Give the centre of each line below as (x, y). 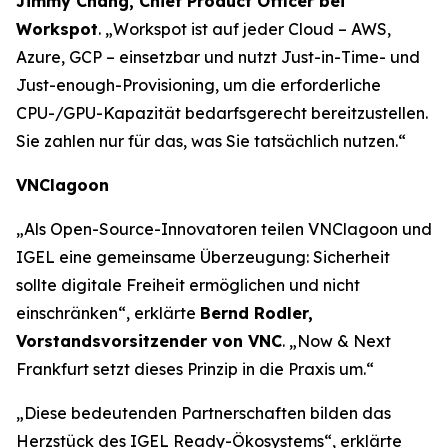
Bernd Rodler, (256, 313)
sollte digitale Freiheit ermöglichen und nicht (188, 285)
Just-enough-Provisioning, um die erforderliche (198, 85)
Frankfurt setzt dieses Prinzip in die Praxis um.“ (195, 369)
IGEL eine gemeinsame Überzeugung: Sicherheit (203, 257)
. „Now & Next (336, 341)
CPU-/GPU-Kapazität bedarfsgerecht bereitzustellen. (222, 113)
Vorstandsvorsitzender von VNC (149, 341)
